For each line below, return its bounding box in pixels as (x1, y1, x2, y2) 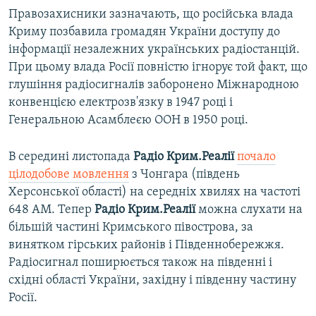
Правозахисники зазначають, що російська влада (8, 8, 293, 22)
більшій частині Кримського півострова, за (8, 221, 253, 235)
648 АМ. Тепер (8, 203, 95, 217)
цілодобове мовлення (8, 168, 129, 182)
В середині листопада (8, 150, 130, 164)
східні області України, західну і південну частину (8, 274, 296, 288)
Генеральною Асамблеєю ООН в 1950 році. (8, 114, 248, 128)
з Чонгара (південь (129, 168, 240, 182)
